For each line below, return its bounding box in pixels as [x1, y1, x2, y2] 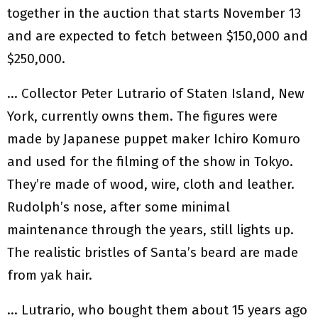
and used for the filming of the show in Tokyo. [7, 153, 293, 170]
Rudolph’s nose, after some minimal [7, 199, 230, 216]
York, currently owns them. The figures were [7, 108, 278, 125]
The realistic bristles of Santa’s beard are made [7, 244, 298, 261]
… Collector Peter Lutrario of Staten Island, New [7, 85, 305, 102]
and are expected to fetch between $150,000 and [7, 28, 308, 45]
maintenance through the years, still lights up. [7, 221, 294, 238]
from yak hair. [7, 267, 92, 284]
